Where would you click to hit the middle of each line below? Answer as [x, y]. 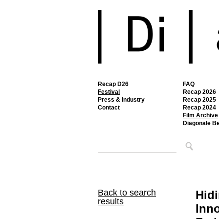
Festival [109, 92]
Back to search [127, 193]
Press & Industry [121, 100]
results [111, 201]
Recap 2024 [199, 108]
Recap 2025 [199, 100]
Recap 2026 [199, 92]
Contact [109, 108]
